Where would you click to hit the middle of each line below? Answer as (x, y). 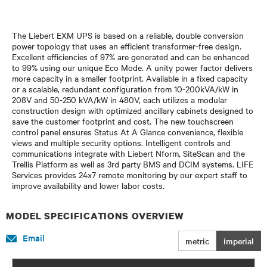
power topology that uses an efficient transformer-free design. (127, 46)
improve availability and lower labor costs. (88, 185)
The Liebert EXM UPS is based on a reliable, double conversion (128, 35)
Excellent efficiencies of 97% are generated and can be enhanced (131, 56)
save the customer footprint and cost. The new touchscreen (123, 121)
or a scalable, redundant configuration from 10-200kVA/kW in (125, 89)
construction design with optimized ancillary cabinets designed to (133, 110)
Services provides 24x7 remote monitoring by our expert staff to (130, 174)
